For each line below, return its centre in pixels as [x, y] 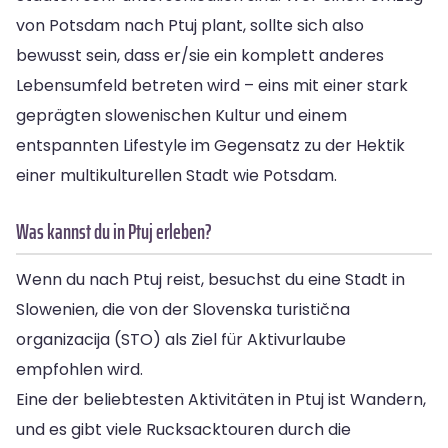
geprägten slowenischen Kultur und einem [181, 115]
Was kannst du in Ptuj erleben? [114, 231]
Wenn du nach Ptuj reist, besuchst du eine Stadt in [210, 279]
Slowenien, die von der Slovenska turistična [183, 309]
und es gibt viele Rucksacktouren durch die [183, 429]
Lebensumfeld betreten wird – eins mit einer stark [212, 85]
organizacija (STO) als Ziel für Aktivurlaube [181, 339]
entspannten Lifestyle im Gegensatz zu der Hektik [210, 145]
